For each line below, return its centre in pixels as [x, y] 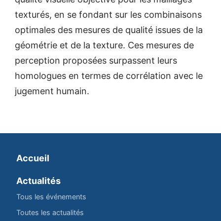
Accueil [33, 158]
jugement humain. [52, 91]
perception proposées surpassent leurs [96, 60]
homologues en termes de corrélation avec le [109, 75]
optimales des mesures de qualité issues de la [109, 30]
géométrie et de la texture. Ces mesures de [104, 45]
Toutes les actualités [50, 212]
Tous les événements [51, 196]
